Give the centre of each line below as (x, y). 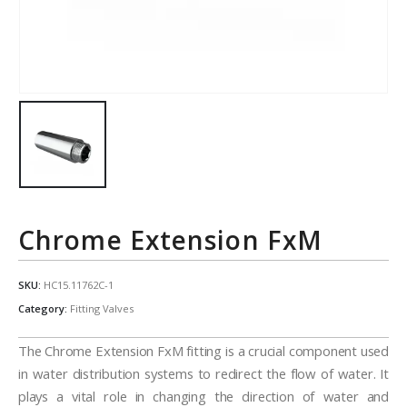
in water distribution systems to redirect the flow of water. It (203, 374)
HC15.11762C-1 (79, 285)
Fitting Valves (102, 309)
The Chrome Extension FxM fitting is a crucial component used (203, 351)
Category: (44, 309)
